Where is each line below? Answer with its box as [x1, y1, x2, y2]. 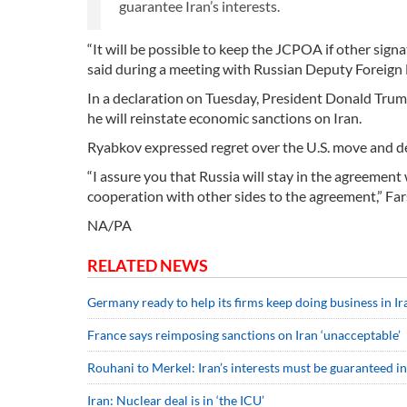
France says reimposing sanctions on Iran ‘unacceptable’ [87, 327, 401, 343]
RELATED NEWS [87, 255, 208, 276]
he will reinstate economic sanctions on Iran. [87, 109, 362, 127]
